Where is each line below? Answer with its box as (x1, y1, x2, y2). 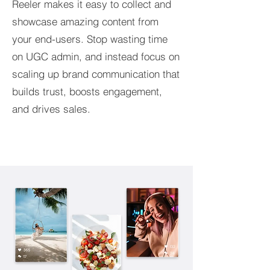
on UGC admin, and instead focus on (12, 50, 180, 63)
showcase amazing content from (12, 15, 159, 28)
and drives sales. (12, 102, 90, 115)
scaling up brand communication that (12, 67, 180, 80)
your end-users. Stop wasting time (12, 33, 168, 45)
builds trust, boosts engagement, (12, 85, 162, 98)
